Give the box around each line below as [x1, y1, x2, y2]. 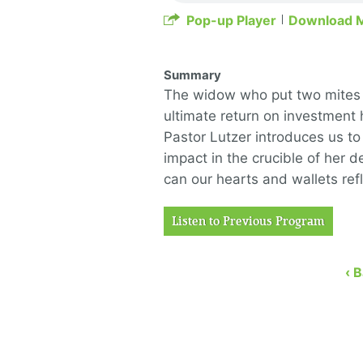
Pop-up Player [186, 12, 276, 28]
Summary [164, 67, 221, 83]
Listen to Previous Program [172, 214, 325, 228]
